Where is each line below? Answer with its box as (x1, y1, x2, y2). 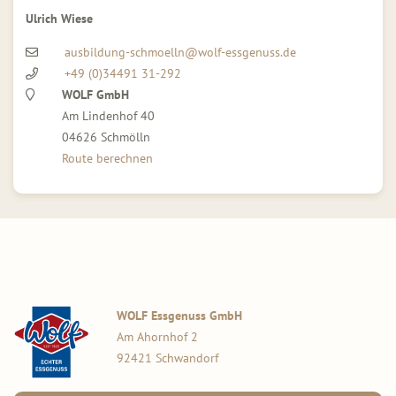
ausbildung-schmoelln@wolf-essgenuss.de (65, 43, 296, 60)
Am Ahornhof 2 (117, 328, 199, 345)
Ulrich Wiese (26, 10, 93, 27)
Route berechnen (62, 149, 153, 166)
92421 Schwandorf (117, 349, 219, 366)
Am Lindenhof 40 (62, 107, 155, 124)
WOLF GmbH (62, 86, 129, 103)
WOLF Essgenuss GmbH (117, 307, 243, 324)
